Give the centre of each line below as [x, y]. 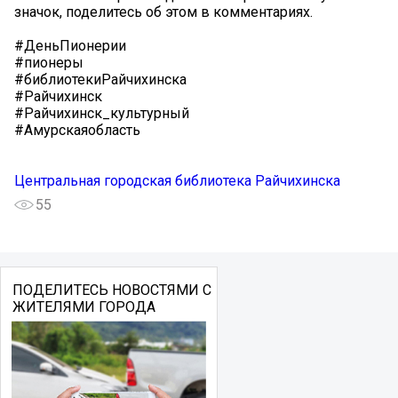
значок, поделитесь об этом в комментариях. [163, 12]
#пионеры [49, 62]
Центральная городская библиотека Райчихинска [177, 180]
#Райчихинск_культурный [102, 113]
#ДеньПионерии [70, 45]
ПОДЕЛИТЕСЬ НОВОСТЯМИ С [111, 290]
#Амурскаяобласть [77, 130]
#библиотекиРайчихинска [100, 79]
